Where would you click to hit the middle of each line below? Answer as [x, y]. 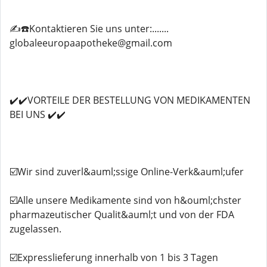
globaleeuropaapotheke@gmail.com [91, 43]
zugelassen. [35, 229]
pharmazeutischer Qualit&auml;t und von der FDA [122, 215]
